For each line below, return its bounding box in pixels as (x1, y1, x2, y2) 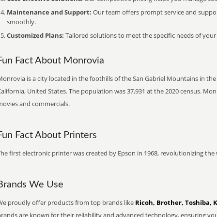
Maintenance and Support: (7, 8, 92, 16)
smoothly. (7, 17, 36, 26)
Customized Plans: (7, 31, 64, 40)
